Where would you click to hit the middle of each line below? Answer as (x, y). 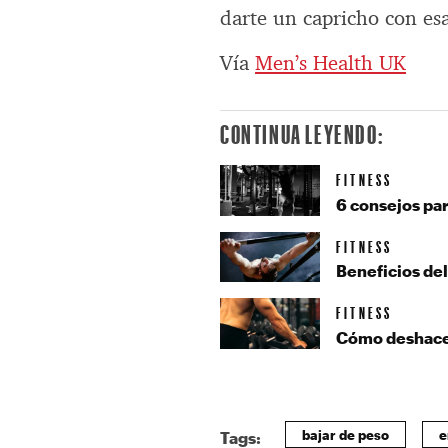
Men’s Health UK (331, 63)
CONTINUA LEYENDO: (302, 134)
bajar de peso (346, 435)
